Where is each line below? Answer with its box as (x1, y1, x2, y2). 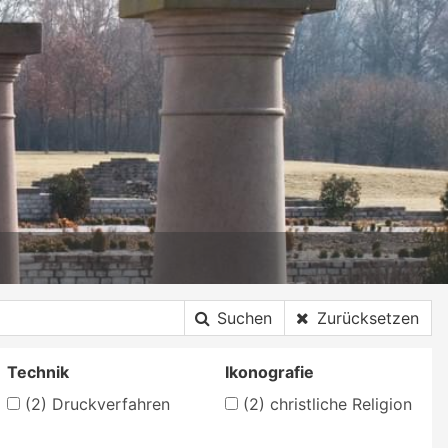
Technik (6, 361, 69, 382)
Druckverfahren (46, 393, 170, 414)
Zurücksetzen (317, 307, 419, 328)
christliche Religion (265, 393, 413, 414)
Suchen (217, 307, 272, 328)
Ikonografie (225, 361, 315, 382)
